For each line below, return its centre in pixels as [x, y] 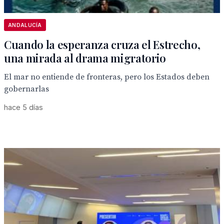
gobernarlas [26, 89]
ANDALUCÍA [25, 25]
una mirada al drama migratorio [85, 58]
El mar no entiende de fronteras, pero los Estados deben [107, 77]
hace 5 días [23, 107]
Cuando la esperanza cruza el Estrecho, [102, 44]
